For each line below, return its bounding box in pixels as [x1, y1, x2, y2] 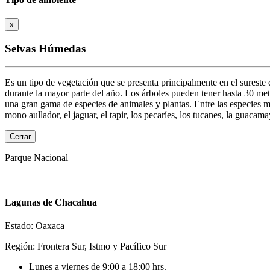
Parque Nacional [5, 152, 68, 163]
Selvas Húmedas [5, 42, 86, 55]
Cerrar [10, 132, 31, 142]
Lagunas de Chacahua [5, 196, 97, 207]
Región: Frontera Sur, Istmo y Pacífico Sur [5, 240, 166, 251]
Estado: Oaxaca [5, 220, 64, 231]
